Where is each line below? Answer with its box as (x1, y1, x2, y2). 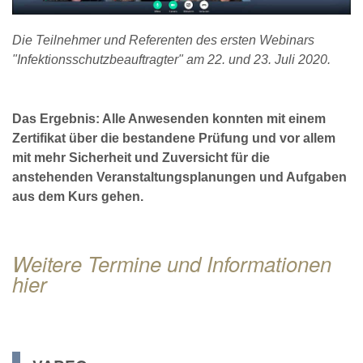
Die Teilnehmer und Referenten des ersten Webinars (12, 32, 314, 47)
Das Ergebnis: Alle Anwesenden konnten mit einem (12, 112, 326, 126)
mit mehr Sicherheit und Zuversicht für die (12, 151, 270, 165)
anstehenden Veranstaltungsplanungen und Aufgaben (12, 170, 347, 185)
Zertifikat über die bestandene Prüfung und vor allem (12, 131, 335, 146)
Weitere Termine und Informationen (12, 249, 331, 279)
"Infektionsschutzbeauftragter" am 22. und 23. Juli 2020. (12, 52, 331, 66)
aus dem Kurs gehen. (12, 190, 143, 204)
